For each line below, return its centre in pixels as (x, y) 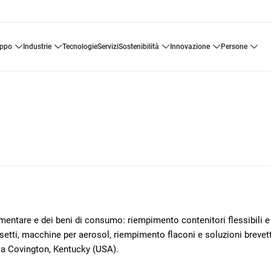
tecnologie (81, 47)
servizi (110, 47)
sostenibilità (141, 47)
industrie (38, 47)
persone (236, 47)
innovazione (191, 47)
